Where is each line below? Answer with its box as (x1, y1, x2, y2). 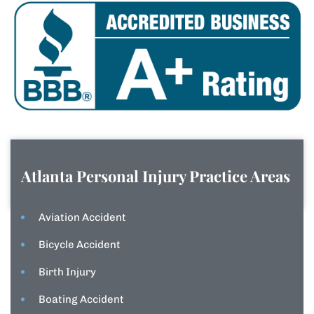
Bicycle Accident (39, 238, 121, 252)
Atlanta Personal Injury (21, 165, 189, 187)
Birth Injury (39, 266, 96, 279)
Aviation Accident (39, 211, 126, 224)
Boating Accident (39, 293, 124, 306)
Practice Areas (189, 165, 290, 187)
